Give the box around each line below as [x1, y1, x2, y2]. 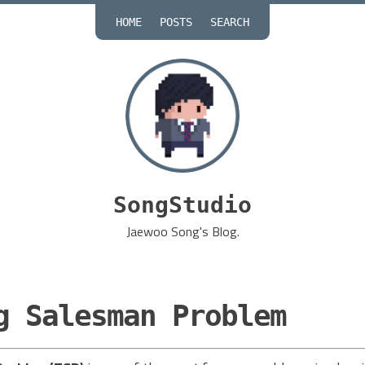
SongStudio [113, 191, 252, 218]
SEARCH [210, 15, 250, 29]
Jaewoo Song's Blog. [125, 221, 240, 241]
